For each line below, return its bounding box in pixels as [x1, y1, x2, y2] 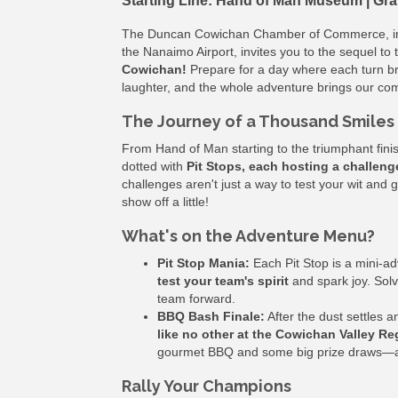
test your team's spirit [157, 273, 289, 288]
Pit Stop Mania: [157, 255, 250, 270]
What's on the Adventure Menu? [122, 226, 375, 245]
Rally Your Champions [122, 376, 291, 395]
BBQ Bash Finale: [157, 308, 265, 323]
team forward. [157, 291, 235, 306]
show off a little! [122, 194, 209, 209]
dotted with [122, 158, 187, 173]
